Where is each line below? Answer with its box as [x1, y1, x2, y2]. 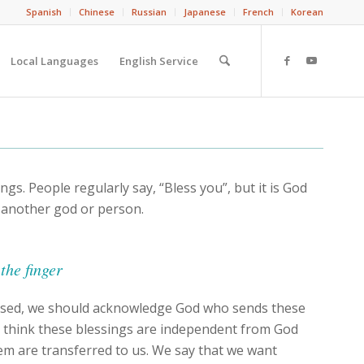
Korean [291, 6, 323, 18]
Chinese [79, 6, 115, 18]
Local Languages [10, 54, 98, 68]
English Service [119, 54, 198, 68]
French [243, 6, 274, 18]
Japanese [184, 6, 226, 18]
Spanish [26, 6, 62, 18]
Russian [132, 6, 167, 18]
